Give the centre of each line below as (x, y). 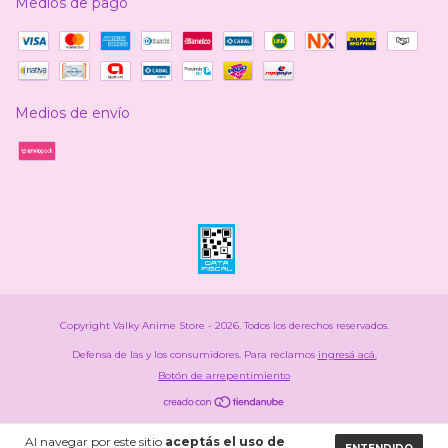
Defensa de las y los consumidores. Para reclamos (193, 355)
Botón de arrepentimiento (224, 376)
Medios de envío (72, 113)
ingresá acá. (347, 355)
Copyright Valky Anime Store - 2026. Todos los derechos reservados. (224, 326)
